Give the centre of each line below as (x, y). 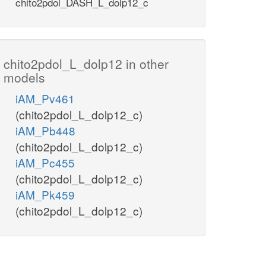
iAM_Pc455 (45, 163)
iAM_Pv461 (45, 99)
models (24, 77)
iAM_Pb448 (45, 131)
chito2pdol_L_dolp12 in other (86, 64)
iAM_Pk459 (45, 195)
